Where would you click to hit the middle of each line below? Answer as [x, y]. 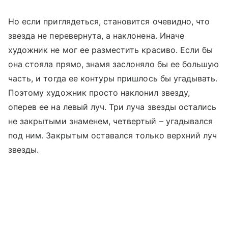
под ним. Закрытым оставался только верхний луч [113, 135]
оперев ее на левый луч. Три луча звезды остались [112, 107]
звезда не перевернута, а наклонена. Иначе [96, 35]
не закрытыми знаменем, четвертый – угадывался [111, 121]
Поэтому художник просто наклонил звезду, [99, 92]
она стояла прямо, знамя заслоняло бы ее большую [114, 64]
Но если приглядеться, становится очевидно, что [109, 21]
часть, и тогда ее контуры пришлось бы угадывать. [113, 78]
